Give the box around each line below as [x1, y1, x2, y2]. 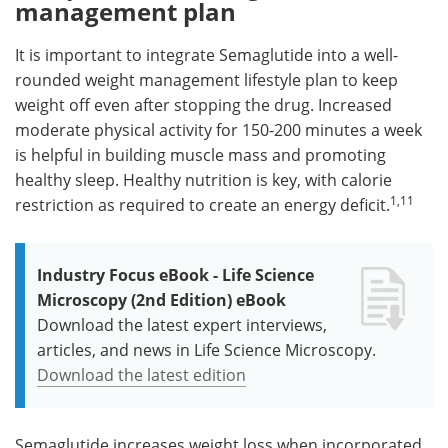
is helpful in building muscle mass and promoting [15, 143, 386, 166]
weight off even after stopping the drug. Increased [15, 93, 392, 116]
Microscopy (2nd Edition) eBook [37, 288, 286, 311]
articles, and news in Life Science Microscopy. [37, 338, 376, 361]
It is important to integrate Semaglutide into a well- [15, 43, 398, 66]
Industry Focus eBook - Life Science [37, 263, 314, 286]
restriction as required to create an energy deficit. [15, 193, 390, 216]
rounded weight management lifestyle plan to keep [15, 68, 398, 91]
